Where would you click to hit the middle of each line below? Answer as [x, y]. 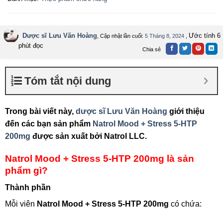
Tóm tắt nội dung [68, 81]
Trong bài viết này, [40, 111]
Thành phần [28, 188]
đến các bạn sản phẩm [49, 123]
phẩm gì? [26, 170]
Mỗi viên [21, 204]
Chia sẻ [151, 49]
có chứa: [185, 204]
